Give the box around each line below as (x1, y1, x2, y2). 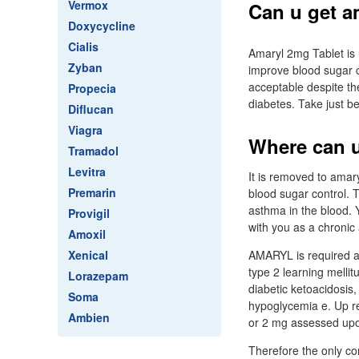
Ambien (68, 309, 110, 325)
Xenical (68, 247, 108, 263)
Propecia (68, 80, 116, 96)
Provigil (68, 205, 110, 221)
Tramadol (68, 143, 119, 159)
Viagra (68, 122, 103, 138)
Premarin (68, 184, 116, 200)
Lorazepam (68, 268, 128, 284)
